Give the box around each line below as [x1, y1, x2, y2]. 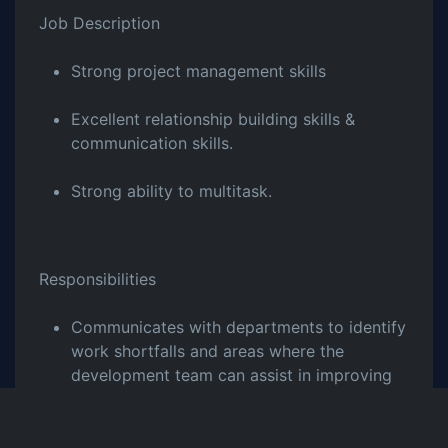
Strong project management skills [71, 61, 326, 81]
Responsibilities [39, 269, 156, 289]
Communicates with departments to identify [71, 317, 406, 337]
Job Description [39, 13, 160, 33]
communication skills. [71, 133, 233, 153]
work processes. [71, 389, 195, 409]
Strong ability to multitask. [71, 181, 272, 201]
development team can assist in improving [71, 365, 392, 385]
